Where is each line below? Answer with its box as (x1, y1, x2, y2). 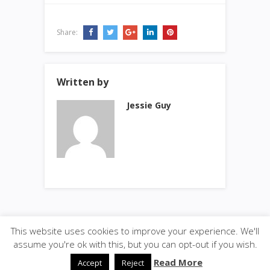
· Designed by (101, 237, 152, 248)
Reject (122, 257, 144, 268)
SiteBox (76, 237, 102, 248)
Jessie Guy (127, 99, 171, 111)
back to (198, 237, 224, 248)
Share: (57, 27, 80, 37)
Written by (57, 75, 108, 89)
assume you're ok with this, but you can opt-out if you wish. (13, 238, 257, 250)
